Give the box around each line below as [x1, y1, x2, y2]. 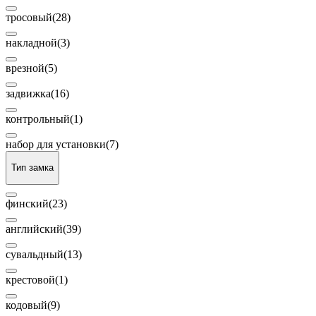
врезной [6, 61, 44, 74]
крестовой [6, 273, 55, 286]
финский [6, 197, 49, 209]
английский [6, 222, 63, 235]
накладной [6, 36, 57, 49]
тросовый [6, 11, 52, 23]
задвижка [6, 87, 51, 99]
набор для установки [6, 138, 106, 150]
